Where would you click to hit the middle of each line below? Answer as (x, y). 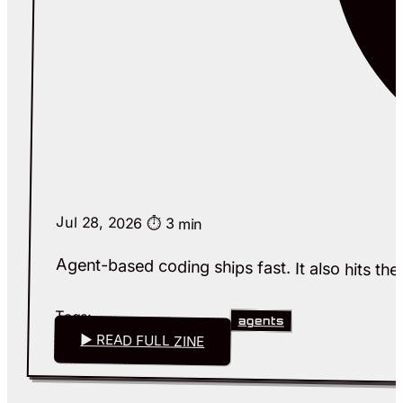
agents (261, 322)
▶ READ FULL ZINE (143, 341)
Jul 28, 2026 (102, 223)
